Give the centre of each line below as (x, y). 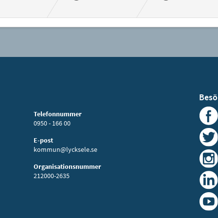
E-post (43, 140)
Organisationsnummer (67, 166)
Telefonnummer (57, 114)
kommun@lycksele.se (65, 149)
